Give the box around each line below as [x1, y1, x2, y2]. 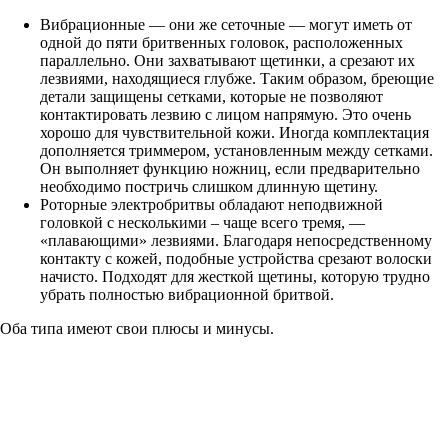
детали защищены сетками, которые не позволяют [40, 87, 383, 105]
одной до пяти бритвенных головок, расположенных [40, 33, 403, 51]
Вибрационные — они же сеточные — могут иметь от [40, 15, 412, 33]
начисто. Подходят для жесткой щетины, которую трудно [40, 267, 430, 285]
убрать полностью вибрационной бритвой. [40, 285, 334, 303]
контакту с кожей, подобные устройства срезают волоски [40, 249, 432, 267]
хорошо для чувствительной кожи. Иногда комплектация [40, 123, 429, 141]
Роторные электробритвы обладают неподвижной [40, 195, 383, 213]
